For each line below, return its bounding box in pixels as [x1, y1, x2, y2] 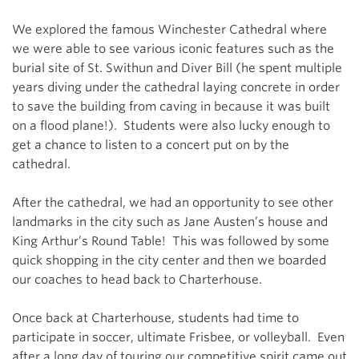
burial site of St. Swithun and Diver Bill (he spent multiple [12, 61, 342, 75]
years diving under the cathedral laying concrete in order [12, 80, 340, 95]
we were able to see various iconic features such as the [12, 42, 334, 56]
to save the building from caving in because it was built [12, 99, 330, 114]
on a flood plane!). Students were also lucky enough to [12, 119, 330, 133]
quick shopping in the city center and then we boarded [12, 253, 326, 268]
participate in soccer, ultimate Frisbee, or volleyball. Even [12, 330, 345, 345]
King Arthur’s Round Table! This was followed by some [12, 234, 329, 248]
